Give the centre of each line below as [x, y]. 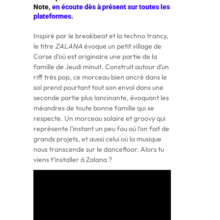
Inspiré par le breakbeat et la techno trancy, [101, 36]
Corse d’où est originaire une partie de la [95, 56]
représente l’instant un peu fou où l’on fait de [101, 129]
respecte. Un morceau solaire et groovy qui [99, 118]
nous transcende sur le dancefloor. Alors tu [98, 149]
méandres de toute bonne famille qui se [94, 108]
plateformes [52, 16]
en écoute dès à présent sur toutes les [111, 7]
